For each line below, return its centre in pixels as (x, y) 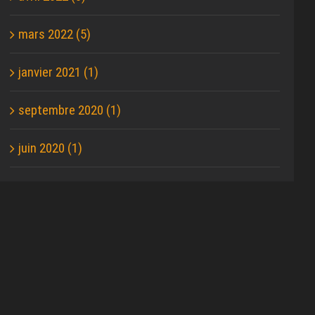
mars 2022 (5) (55, 34)
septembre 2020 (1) (70, 110)
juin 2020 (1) (51, 148)
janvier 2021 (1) (59, 72)
